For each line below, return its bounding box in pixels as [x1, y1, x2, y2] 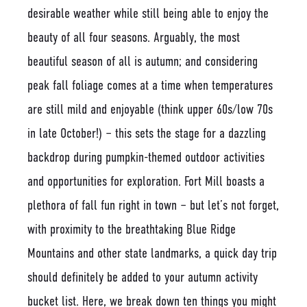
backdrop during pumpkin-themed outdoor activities [27, 149, 265, 165]
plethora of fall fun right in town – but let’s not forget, [27, 197, 279, 213]
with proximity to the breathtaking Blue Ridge [27, 221, 236, 237]
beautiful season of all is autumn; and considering [27, 53, 258, 69]
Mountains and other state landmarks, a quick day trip [27, 245, 277, 261]
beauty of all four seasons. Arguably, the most [27, 29, 240, 45]
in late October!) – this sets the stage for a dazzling [27, 125, 266, 141]
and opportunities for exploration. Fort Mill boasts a [27, 173, 265, 189]
